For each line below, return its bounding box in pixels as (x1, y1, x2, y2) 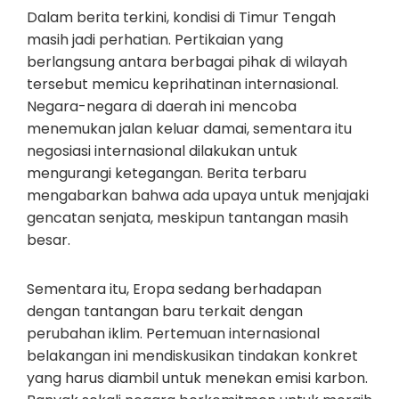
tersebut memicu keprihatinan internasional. (27, 74, 338, 94)
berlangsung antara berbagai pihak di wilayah (27, 52, 347, 72)
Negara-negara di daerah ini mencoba (27, 96, 297, 117)
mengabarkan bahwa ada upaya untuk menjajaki (27, 185, 369, 206)
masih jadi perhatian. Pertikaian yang (27, 29, 283, 50)
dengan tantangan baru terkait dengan (27, 301, 303, 322)
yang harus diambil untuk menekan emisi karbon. (27, 368, 368, 388)
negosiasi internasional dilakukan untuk (27, 141, 297, 161)
